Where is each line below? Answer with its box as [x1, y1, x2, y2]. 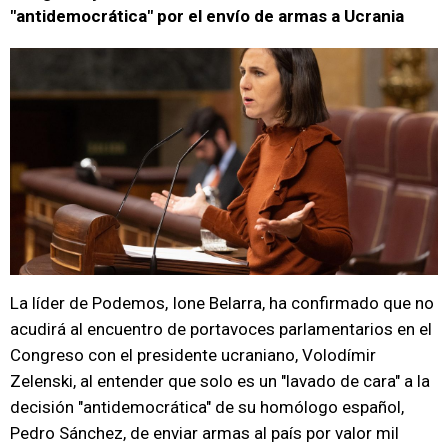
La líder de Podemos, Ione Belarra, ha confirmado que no [10, 293, 434, 313]
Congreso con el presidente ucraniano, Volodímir [10, 345, 376, 365]
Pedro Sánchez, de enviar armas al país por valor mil [10, 423, 399, 443]
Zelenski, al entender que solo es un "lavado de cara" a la [10, 371, 430, 391]
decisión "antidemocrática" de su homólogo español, [10, 397, 404, 417]
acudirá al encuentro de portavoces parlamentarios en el [10, 319, 432, 339]
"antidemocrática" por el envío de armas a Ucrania [10, 6, 404, 26]
